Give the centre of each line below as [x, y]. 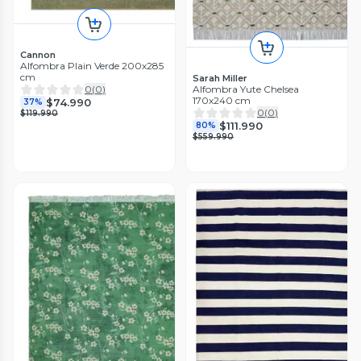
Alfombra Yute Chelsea [246, 89]
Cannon [38, 55]
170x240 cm [222, 101]
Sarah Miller [220, 79]
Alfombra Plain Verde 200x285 [92, 66]
